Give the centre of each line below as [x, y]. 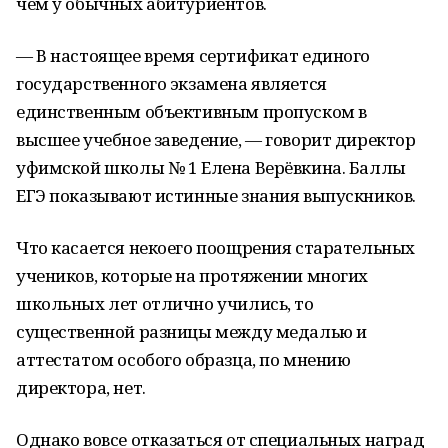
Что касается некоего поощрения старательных [215, 247]
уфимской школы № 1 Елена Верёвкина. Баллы [211, 167]
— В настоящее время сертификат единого [193, 55]
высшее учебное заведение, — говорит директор [216, 139]
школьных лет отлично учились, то [165, 303]
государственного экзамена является [171, 83]
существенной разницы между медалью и [191, 331]
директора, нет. [83, 387]
